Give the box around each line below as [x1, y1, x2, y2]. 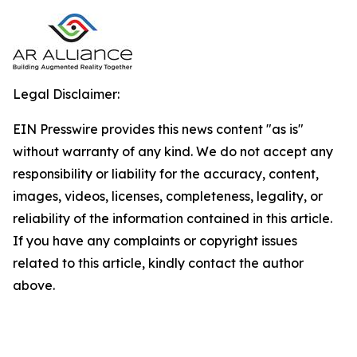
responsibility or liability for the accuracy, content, [13, 166, 319, 182]
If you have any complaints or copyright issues [13, 233, 297, 249]
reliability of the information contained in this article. [13, 210, 332, 226]
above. [13, 277, 55, 293]
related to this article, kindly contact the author [13, 255, 304, 271]
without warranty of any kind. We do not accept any [13, 143, 333, 159]
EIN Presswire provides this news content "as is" [13, 121, 304, 137]
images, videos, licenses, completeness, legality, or [13, 188, 323, 204]
